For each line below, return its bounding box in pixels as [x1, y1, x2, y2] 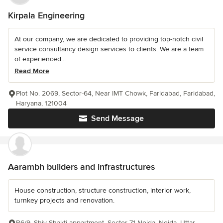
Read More [14, 67, 49, 76]
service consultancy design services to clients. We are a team [14, 45, 204, 54]
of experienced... [14, 55, 66, 64]
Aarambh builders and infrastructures [8, 161, 155, 173]
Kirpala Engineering [8, 10, 85, 21]
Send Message [91, 113, 144, 124]
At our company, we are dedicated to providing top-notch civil [14, 35, 203, 44]
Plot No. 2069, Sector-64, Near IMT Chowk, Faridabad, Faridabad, [16, 89, 215, 98]
